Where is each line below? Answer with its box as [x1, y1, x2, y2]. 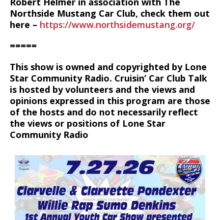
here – [10, 19, 40, 30]
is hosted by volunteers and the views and [10, 83, 195, 95]
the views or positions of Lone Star [10, 117, 165, 129]
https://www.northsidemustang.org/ [40, 19, 195, 30]
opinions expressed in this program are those [10, 95, 210, 107]
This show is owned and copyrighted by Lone [10, 61, 207, 73]
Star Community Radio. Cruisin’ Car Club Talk [10, 72, 207, 84]
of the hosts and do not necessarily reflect [10, 106, 198, 118]
